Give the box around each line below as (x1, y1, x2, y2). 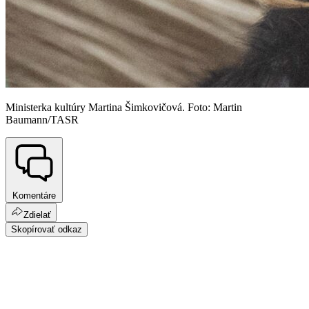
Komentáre (12, 190, 56, 201)
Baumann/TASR (6, 114, 79, 126)
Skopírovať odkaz (11, 223, 82, 235)
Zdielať (23, 209, 51, 220)
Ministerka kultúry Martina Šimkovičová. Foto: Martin (6, 101, 242, 114)
